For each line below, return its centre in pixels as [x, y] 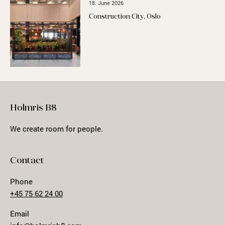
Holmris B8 [33, 108]
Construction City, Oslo [125, 17]
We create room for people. [57, 129]
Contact [27, 161]
